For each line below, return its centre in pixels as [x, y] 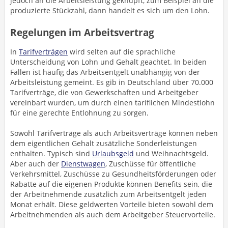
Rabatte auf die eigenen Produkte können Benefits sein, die [111, 184]
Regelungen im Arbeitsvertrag [82, 33]
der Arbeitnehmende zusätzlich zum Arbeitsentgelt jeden [108, 194]
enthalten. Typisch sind [51, 153]
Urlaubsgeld [113, 153]
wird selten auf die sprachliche [122, 52]
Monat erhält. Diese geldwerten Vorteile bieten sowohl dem [112, 204]
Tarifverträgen [43, 52]
